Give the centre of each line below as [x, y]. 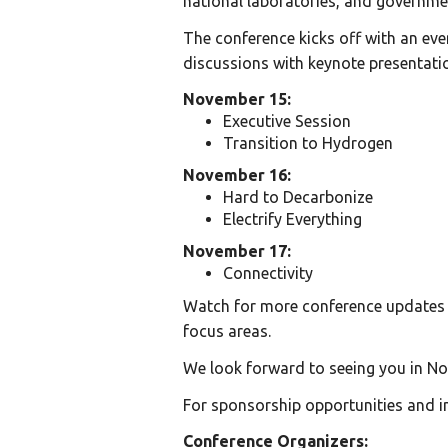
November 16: [237, 175]
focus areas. [227, 331]
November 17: [237, 251]
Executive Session [287, 121]
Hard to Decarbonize [298, 197]
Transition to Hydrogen [308, 143]
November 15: [237, 99]
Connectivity [268, 273]
